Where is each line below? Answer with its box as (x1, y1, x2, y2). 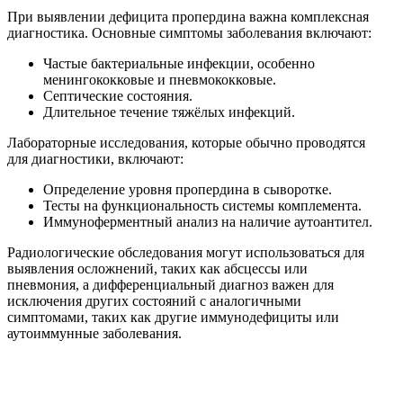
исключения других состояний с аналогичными (7, 292, 301, 309)
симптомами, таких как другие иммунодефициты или (7, 309, 339, 325)
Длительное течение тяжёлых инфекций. (43, 103, 295, 120)
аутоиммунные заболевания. (7, 325, 182, 341)
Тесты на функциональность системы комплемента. (43, 197, 362, 213)
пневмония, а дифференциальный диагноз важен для (7, 276, 334, 292)
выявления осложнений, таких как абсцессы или (7, 260, 308, 276)
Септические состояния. (43, 87, 193, 103)
